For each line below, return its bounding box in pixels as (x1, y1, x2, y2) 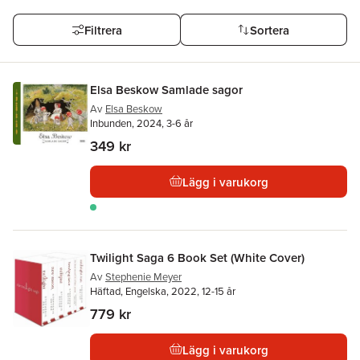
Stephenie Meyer (105, 269, 182, 284)
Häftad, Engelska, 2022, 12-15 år (90, 284, 235, 299)
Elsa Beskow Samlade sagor (90, 81, 243, 98)
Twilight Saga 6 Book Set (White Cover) (90, 249, 305, 266)
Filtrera (84, 21, 122, 39)
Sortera (250, 21, 290, 39)
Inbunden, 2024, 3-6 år (90, 116, 193, 131)
